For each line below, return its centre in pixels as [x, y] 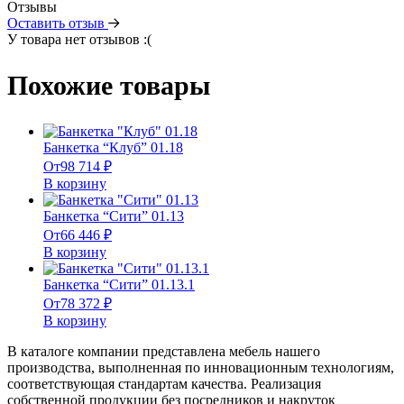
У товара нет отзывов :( [79, 40]
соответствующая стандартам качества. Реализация [164, 384]
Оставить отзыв [58, 23]
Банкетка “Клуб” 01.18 [113, 148]
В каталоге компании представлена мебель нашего [164, 352]
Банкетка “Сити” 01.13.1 [119, 285]
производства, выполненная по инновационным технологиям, [201, 368]
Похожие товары [109, 86]
